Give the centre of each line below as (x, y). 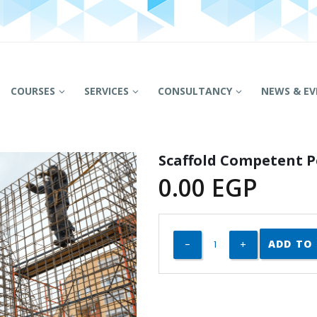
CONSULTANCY (195, 91)
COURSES (33, 91)
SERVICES (106, 91)
